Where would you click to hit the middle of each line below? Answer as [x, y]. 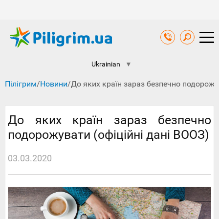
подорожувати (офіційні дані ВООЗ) [109, 135]
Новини [54, 84]
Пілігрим [21, 84]
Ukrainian [106, 64]
